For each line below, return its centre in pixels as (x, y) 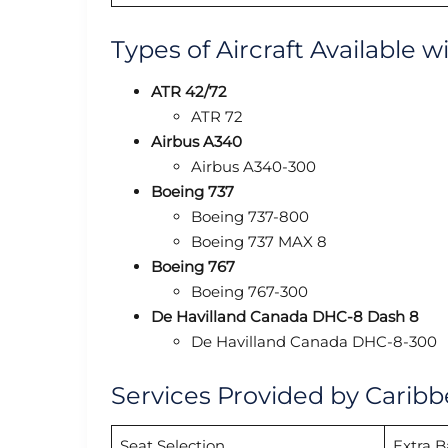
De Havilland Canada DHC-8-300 (314, 341)
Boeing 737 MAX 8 (259, 241)
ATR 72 (217, 116)
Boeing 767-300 (249, 291)
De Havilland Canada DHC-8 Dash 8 (285, 316)
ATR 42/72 (189, 91)
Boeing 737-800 (250, 216)
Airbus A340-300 (253, 166)
